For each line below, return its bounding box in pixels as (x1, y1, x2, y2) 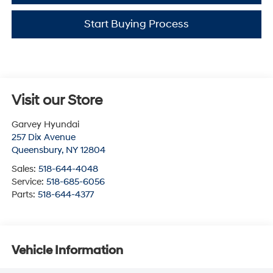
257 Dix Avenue (11, 132, 76, 144)
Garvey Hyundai (11, 119, 79, 131)
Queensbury (11, 144, 62, 157)
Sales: (11, 163, 38, 175)
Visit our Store (11, 91, 102, 110)
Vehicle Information (11, 243, 123, 258)
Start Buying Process (84, 17, 189, 32)
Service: (11, 176, 46, 188)
